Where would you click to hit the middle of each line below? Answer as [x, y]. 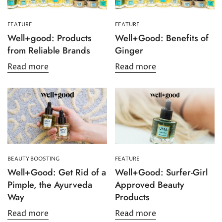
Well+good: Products [50, 38]
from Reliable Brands [49, 51]
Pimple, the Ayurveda [50, 185]
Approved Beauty [150, 185]
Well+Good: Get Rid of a [57, 173]
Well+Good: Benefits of [162, 38]
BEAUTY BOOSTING [34, 159]
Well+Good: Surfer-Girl [161, 173]
